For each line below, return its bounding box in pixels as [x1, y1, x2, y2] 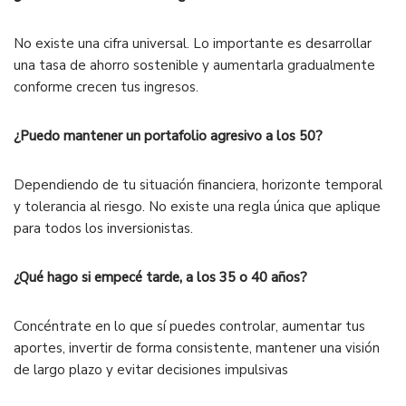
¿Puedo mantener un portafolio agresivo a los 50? [14, 126, 323, 145]
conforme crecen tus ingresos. [14, 77, 198, 96]
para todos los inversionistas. [14, 218, 193, 237]
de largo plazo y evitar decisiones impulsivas [14, 360, 288, 379]
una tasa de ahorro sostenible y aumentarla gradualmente [14, 55, 375, 74]
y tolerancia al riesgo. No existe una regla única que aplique [14, 197, 381, 216]
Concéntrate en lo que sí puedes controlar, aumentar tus [14, 316, 365, 335]
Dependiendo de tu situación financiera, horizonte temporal [14, 175, 382, 194]
